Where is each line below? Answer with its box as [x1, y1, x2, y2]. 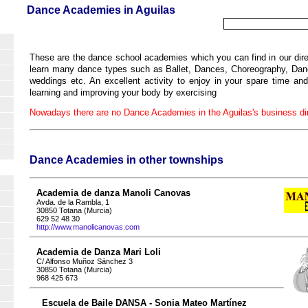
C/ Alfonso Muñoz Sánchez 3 [36, 257, 133, 266]
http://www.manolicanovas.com [36, 223, 140, 232]
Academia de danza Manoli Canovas [36, 188, 190, 199]
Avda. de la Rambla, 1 [36, 198, 109, 207]
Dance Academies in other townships [30, 154, 223, 166]
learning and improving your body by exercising [30, 87, 217, 98]
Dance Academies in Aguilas [27, 4, 175, 16]
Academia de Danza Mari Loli [36, 247, 161, 258]
